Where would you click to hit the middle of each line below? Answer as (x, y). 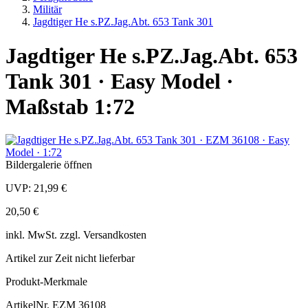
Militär (47, 10)
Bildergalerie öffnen (49, 165)
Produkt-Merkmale (46, 282)
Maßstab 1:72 (70, 106)
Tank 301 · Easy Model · (120, 81)
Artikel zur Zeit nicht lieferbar (70, 258)
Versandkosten (115, 235)
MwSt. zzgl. (55, 235)
